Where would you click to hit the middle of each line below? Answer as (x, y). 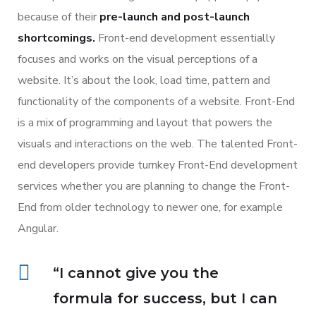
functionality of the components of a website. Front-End (156, 101)
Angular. (38, 228)
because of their (59, 17)
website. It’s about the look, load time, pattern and (144, 80)
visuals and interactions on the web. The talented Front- (158, 144)
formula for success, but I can (165, 298)
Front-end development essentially (185, 38)
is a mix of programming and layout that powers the (145, 122)
